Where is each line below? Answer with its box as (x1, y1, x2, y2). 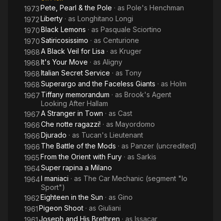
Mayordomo (115, 120, 155, 128)
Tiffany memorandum (41, 90, 110, 99)
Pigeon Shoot (39, 204, 83, 212)
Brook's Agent (124, 90, 171, 99)
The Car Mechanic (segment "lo (83, 174, 187, 183)
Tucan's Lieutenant (81, 131, 143, 139)
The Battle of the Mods (41, 142, 116, 150)
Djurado (41, 131, 67, 139)
